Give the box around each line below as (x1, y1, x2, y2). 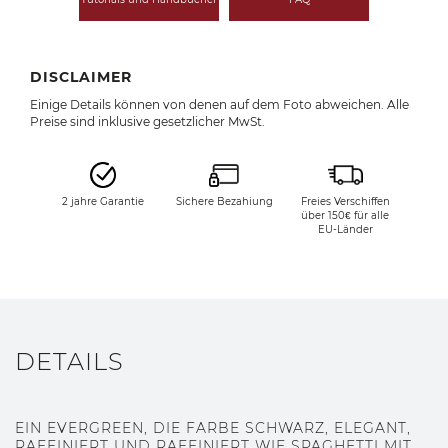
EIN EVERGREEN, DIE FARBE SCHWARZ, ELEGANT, (15, 418, 411, 437)
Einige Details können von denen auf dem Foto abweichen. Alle (30, 97, 409, 113)
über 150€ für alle (301, 209, 390, 223)
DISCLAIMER (30, 68, 132, 87)
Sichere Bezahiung (175, 195, 273, 209)
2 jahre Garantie (61, 195, 144, 209)
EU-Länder (317, 223, 373, 237)
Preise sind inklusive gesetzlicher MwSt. (30, 114, 265, 130)
